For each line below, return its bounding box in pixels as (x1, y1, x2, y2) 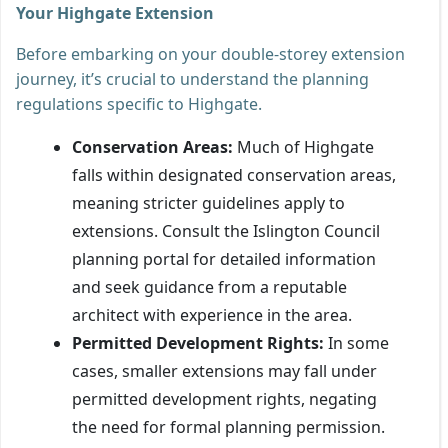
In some (324, 331, 389, 354)
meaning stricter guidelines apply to (72, 191, 345, 214)
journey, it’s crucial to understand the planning (16, 67, 369, 90)
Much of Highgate (233, 135, 374, 158)
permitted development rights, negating (72, 387, 377, 410)
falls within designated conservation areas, (72, 163, 396, 186)
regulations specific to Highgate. (16, 92, 262, 115)
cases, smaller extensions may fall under (72, 359, 377, 382)
